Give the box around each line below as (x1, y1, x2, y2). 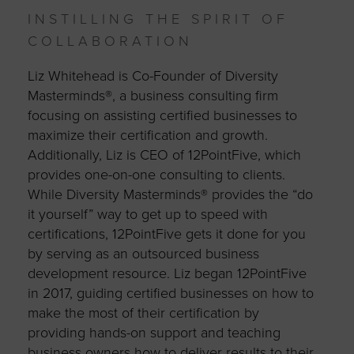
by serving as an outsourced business (27, 244, 259, 262)
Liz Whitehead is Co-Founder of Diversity (27, 66, 278, 85)
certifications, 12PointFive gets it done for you (27, 224, 306, 243)
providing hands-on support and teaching (27, 323, 281, 341)
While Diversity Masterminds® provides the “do (27, 185, 313, 203)
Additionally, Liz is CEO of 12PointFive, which (27, 145, 301, 164)
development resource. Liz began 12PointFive (27, 264, 307, 282)
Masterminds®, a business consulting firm (27, 86, 278, 104)
